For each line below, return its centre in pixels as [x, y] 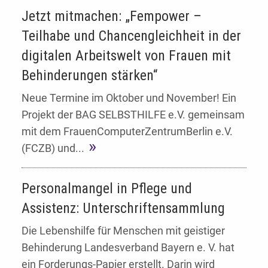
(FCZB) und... [53, 148]
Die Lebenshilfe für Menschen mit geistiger [123, 231]
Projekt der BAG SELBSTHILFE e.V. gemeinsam [133, 115]
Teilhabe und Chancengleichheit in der [131, 36]
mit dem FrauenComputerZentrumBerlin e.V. [127, 132]
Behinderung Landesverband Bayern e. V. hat [128, 248]
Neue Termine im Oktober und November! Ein [129, 98]
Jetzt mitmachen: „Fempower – [112, 16]
